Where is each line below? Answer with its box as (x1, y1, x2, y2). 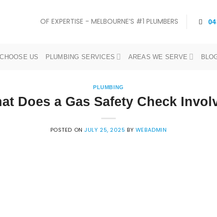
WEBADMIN (135, 125, 167, 134)
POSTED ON (50, 125, 85, 134)
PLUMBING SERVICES (45, 53, 115, 61)
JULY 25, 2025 (84, 125, 125, 134)
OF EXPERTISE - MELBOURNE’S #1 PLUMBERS (40, 16, 179, 26)
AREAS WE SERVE (128, 53, 188, 61)
